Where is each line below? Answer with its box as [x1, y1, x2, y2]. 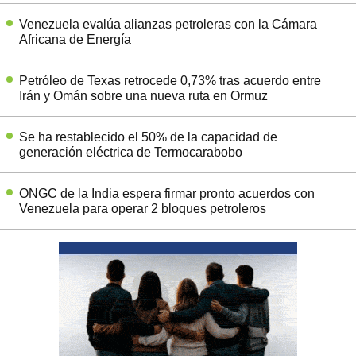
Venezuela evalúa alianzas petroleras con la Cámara [19, 17, 317, 32]
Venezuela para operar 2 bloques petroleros [19, 202, 266, 216]
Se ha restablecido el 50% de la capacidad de [19, 130, 277, 145]
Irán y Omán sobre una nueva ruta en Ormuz [19, 89, 268, 103]
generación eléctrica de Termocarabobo [19, 145, 242, 160]
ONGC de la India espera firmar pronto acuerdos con [19, 187, 315, 201]
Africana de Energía [19, 33, 131, 47]
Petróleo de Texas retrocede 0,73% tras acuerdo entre [19, 74, 321, 88]
